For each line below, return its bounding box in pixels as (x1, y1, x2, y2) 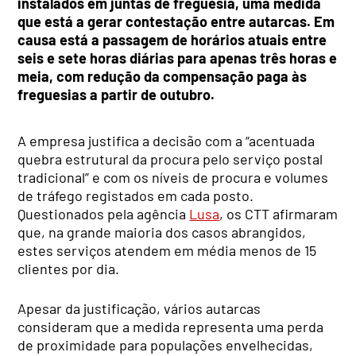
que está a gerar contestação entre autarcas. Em (17, 12, 335, 30)
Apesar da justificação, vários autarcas (17, 299, 261, 317)
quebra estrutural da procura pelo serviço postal (17, 149, 323, 168)
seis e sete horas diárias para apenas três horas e (17, 48, 338, 67)
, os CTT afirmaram (219, 204, 339, 222)
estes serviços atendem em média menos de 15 (17, 241, 317, 259)
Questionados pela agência (17, 204, 190, 222)
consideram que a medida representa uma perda (17, 317, 324, 335)
